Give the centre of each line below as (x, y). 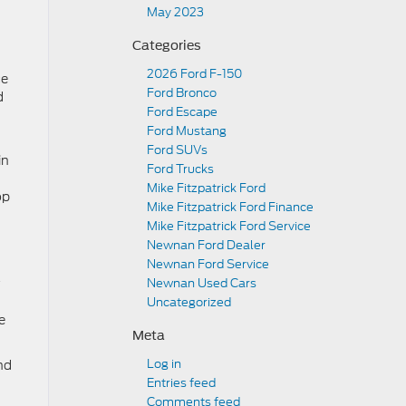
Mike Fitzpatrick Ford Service (229, 226)
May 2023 (175, 12)
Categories (167, 45)
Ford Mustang (187, 131)
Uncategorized (189, 302)
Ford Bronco (182, 93)
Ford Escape (182, 112)
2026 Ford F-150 (194, 74)
